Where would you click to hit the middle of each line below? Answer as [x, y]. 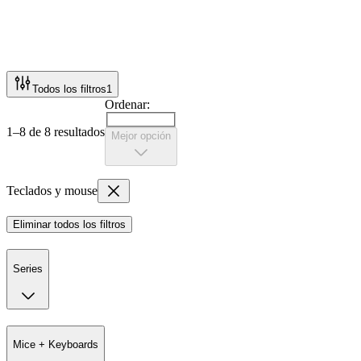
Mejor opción [141, 136]
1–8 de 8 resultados [56, 131]
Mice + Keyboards [56, 345]
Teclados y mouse [52, 191]
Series [28, 268]
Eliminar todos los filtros [69, 225]
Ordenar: [127, 104]
